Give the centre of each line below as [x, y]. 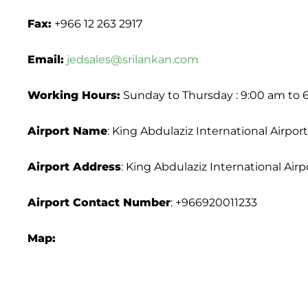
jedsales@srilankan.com [133, 60]
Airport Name [67, 131]
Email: [46, 60]
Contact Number [122, 203]
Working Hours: [74, 96]
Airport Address [74, 167]
